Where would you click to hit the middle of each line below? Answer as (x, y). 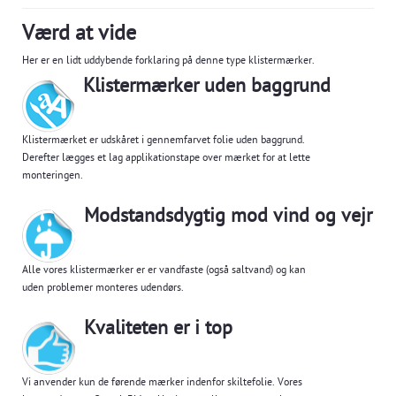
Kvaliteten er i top (158, 331)
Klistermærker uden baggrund (207, 88)
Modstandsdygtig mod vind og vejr (228, 218)
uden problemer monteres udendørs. (104, 289)
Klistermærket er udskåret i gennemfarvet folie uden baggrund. (164, 141)
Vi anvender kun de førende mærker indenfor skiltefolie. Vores (162, 384)
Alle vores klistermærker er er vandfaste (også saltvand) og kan (164, 271)
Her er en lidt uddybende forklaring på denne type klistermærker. (168, 62)
